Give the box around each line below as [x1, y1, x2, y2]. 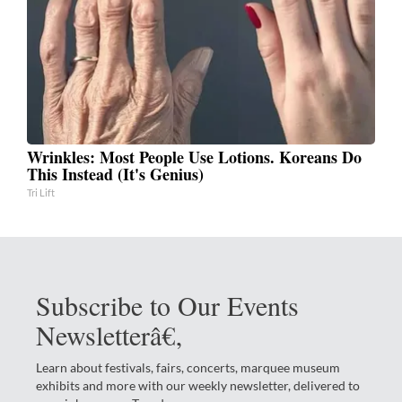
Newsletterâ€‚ [36, 316, 184, 353]
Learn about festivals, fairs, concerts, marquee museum [36, 359, 340, 375]
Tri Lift [27, 186, 55, 198]
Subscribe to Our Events [36, 286, 299, 323]
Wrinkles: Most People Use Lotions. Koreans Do [27, 144, 362, 169]
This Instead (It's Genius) [27, 162, 204, 186]
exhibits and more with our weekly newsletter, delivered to [36, 377, 360, 393]
